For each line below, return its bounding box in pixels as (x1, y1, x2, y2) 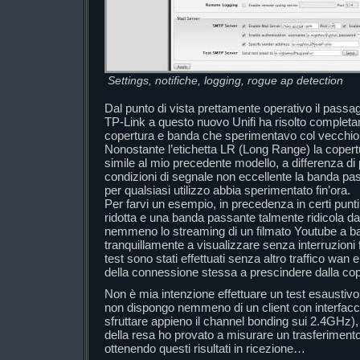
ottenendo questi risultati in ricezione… (104, 342, 305, 355)
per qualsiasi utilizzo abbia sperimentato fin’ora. (104, 183, 350, 197)
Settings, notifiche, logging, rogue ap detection (108, 75, 343, 87)
